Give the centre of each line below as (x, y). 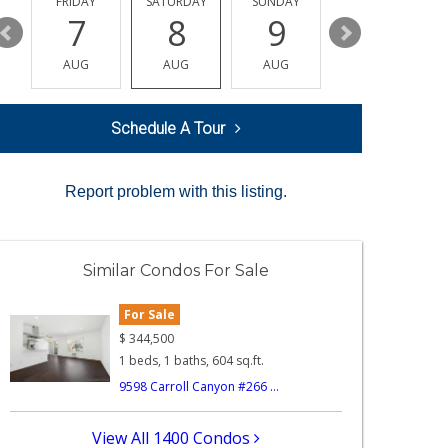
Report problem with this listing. (176, 192)
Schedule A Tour (168, 129)
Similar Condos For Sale (176, 271)
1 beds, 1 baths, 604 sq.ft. (192, 360)
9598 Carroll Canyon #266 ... (199, 386)
